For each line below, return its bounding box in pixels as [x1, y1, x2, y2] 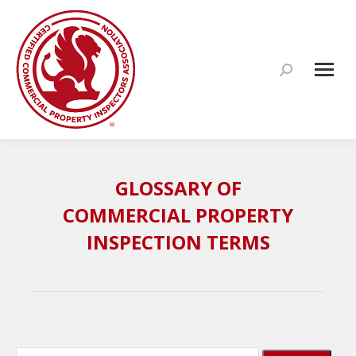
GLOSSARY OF [114, 175, 242, 201]
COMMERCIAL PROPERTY [63, 202, 293, 228]
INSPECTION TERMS [86, 229, 270, 255]
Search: [279, 65, 318, 82]
